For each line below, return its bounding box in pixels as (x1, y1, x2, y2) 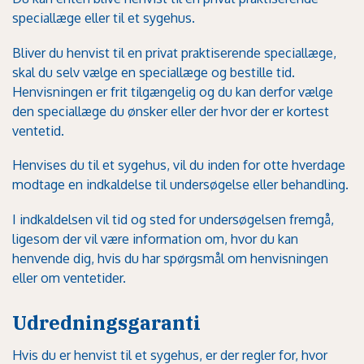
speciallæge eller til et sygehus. (12, 10, 198, 27)
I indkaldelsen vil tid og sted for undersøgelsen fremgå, (12, 210, 334, 227)
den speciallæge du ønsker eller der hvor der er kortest (12, 102, 329, 119)
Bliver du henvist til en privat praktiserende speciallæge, (12, 44, 336, 61)
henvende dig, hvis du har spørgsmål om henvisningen (12, 249, 328, 266)
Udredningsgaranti (12, 310, 201, 336)
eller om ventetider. (12, 269, 126, 286)
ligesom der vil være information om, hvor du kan (12, 230, 298, 247)
